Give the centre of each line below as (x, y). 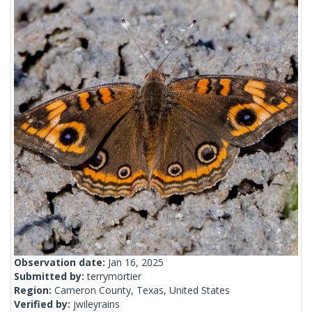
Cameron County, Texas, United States (142, 290)
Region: (34, 290)
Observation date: (61, 263)
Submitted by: (50, 276)
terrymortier (114, 276)
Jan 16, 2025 (136, 263)
